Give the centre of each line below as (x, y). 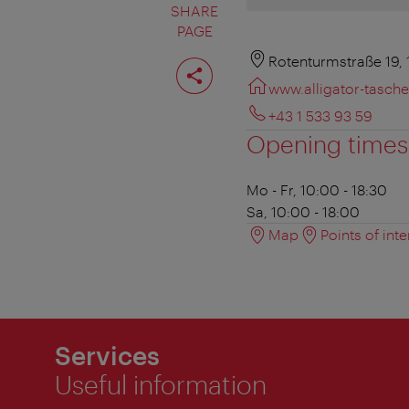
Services (107, 356)
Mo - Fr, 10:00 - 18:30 (317, 190)
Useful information (161, 385)
